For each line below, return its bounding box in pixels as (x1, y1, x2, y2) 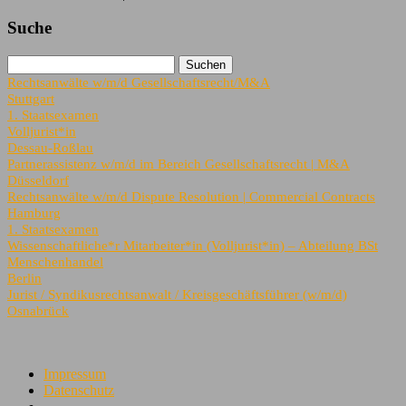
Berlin (7, 270, 42, 286)
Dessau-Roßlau (7, 140, 93, 156)
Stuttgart (7, 91, 54, 107)
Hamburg (7, 205, 61, 221)
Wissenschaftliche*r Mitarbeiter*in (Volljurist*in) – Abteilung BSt (7, 237, 378, 254)
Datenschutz (43, 382, 114, 399)
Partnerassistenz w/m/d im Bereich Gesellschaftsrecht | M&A (7, 156, 350, 172)
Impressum (43, 366, 106, 382)
